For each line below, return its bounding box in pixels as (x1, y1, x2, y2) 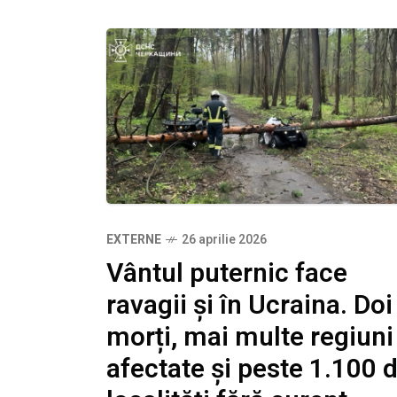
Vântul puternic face (106, 253, 347, 293)
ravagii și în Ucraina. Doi (106, 285, 393, 325)
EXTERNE (106, 230, 161, 249)
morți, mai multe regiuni (106, 317, 393, 357)
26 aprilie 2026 (182, 230, 267, 249)
